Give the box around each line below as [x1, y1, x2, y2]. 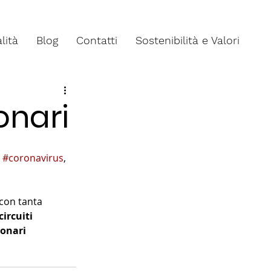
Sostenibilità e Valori [135, 34, 240, 47]
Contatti [76, 34, 117, 47]
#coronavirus [2, 151, 64, 165]
